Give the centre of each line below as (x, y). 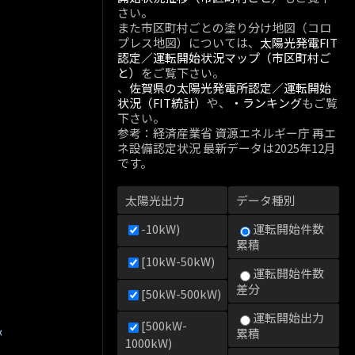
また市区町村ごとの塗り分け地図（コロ (224, 27)
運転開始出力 (288, 317)
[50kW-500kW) (181, 293)
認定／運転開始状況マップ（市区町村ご (224, 57)
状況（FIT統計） (162, 103)
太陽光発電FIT (299, 42)
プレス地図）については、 (189, 42)
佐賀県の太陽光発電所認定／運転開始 (230, 88)
